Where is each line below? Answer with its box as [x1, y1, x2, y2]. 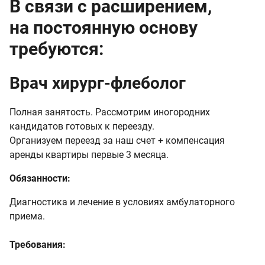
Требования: [9, 238, 66, 250]
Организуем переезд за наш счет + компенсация [9, 134, 225, 146]
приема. [9, 210, 45, 222]
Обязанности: [9, 172, 70, 184]
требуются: [9, 38, 104, 59]
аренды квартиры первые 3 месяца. [9, 148, 169, 160]
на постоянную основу [9, 17, 198, 38]
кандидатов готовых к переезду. [9, 120, 154, 132]
